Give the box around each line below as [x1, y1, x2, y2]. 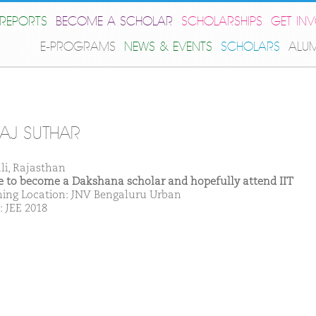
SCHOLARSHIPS [181, 14, 262, 29]
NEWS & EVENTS [124, 39, 212, 54]
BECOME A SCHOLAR [56, 14, 173, 29]
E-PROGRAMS [40, 39, 116, 54]
